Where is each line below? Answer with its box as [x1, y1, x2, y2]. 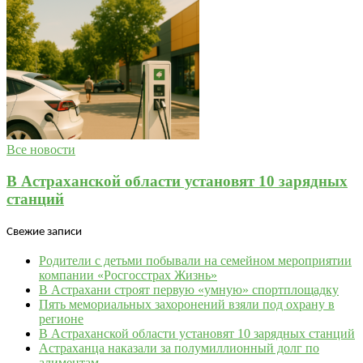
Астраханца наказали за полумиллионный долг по [39, 340, 319, 355]
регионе [39, 311, 83, 326]
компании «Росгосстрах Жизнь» [39, 267, 217, 282]
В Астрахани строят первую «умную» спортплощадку [39, 282, 339, 297]
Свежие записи [6, 225, 82, 238]
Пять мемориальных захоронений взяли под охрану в [39, 297, 335, 311]
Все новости [6, 143, 75, 157]
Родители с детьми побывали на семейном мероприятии [39, 253, 352, 267]
